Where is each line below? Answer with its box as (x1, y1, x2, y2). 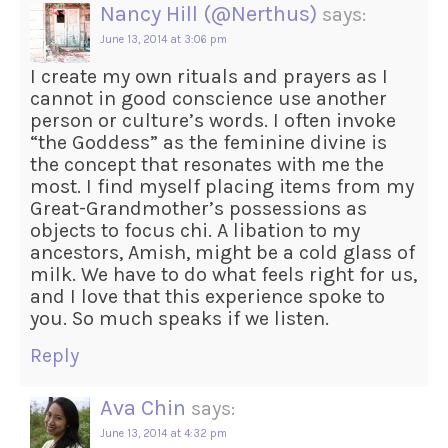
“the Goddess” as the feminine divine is (30, 131, 387, 155)
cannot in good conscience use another (30, 87, 387, 111)
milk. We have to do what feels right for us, (30, 263, 417, 287)
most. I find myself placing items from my (30, 175, 414, 199)
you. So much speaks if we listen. (30, 307, 329, 331)
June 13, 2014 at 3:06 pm (100, 33, 227, 47)
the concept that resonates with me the (30, 153, 384, 177)
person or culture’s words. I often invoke (30, 109, 396, 133)
